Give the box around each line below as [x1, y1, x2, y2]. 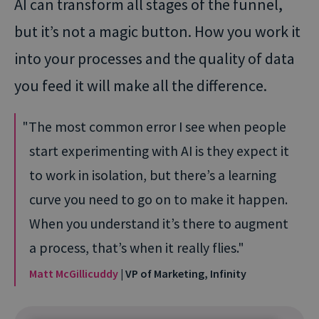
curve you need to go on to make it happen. [29, 191, 288, 208]
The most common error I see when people [28, 118, 286, 135]
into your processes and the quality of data [14, 48, 295, 68]
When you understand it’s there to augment [29, 215, 288, 232]
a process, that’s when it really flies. [29, 239, 238, 256]
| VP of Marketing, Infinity [118, 266, 246, 281]
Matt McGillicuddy [29, 266, 118, 281]
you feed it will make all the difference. [14, 75, 267, 95]
